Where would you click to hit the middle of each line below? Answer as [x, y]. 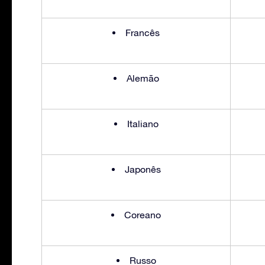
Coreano [143, 214]
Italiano [143, 123]
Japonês [143, 169]
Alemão [143, 78]
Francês [143, 32]
